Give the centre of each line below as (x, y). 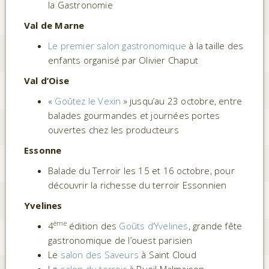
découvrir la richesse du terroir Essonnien (140, 185)
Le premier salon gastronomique (117, 46)
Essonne (43, 150)
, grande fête (215, 226)
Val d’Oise (47, 80)
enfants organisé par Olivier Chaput (126, 60)
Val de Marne (54, 25)
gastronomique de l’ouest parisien (123, 240)
